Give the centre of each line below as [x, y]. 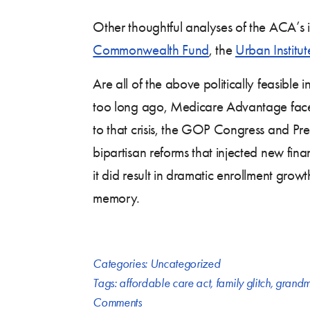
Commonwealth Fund [151, 49]
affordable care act [165, 283]
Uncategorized [185, 263]
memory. [117, 198]
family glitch [243, 283]
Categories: [121, 263]
